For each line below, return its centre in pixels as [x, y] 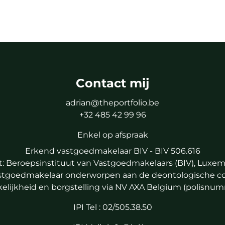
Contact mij [113, 82]
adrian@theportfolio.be [113, 102]
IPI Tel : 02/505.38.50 [113, 206]
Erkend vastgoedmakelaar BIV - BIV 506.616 [113, 150]
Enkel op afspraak [113, 134]
